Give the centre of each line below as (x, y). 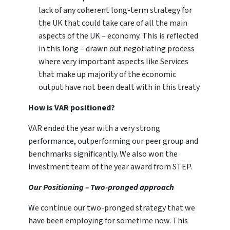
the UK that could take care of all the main (113, 23)
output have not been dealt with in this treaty (119, 88)
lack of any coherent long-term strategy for (115, 11)
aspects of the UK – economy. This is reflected (118, 36)
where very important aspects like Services (113, 62)
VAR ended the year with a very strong (94, 129)
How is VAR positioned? (72, 108)
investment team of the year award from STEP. (110, 167)
